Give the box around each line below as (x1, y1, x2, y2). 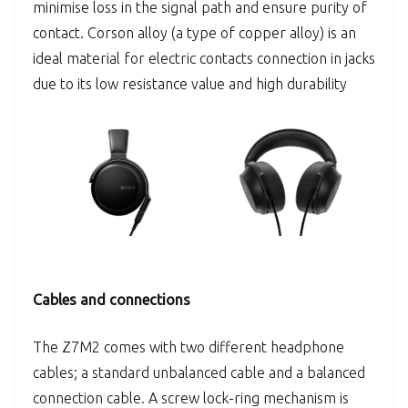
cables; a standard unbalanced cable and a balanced (33, 363, 365, 381)
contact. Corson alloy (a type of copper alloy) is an (33, 24, 356, 41)
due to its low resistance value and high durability (33, 75, 347, 92)
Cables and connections (33, 291, 190, 308)
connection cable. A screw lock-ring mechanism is (33, 389, 349, 406)
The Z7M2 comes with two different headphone (33, 338, 344, 355)
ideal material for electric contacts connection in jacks (33, 49, 375, 66)
